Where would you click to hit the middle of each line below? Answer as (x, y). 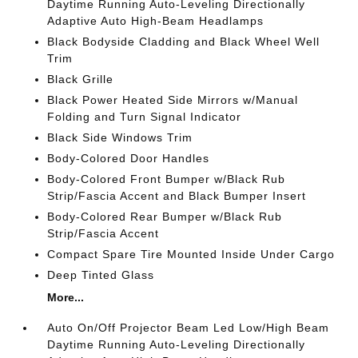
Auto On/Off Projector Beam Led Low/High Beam (189, 328)
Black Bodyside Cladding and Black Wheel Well (184, 42)
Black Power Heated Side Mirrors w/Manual (173, 100)
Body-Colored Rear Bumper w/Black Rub (165, 217)
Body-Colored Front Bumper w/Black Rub (167, 179)
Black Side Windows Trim (120, 137)
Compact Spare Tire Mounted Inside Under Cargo (191, 254)
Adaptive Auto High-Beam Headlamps (156, 21)
